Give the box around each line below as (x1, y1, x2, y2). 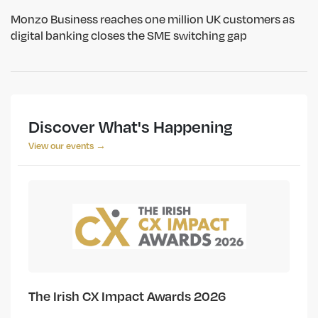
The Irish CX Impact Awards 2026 (28, 287, 226, 305)
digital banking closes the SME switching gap (11, 28, 247, 43)
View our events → (28, 140, 106, 152)
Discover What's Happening (28, 116, 233, 137)
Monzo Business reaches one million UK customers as (11, 11, 295, 27)
